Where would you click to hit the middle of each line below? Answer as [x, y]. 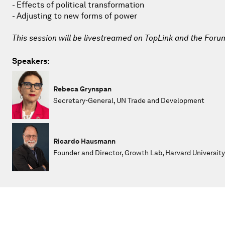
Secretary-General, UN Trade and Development [129, 100]
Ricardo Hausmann [84, 141]
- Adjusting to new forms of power [75, 16]
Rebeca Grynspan [82, 89]
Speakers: [31, 61]
